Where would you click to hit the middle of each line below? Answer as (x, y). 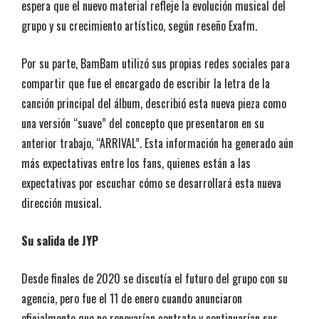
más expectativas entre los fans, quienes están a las (136, 163)
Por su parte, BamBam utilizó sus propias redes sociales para (156, 63)
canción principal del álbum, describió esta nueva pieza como (154, 103)
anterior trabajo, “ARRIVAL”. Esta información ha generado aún (157, 143)
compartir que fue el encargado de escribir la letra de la (146, 83)
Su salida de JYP (60, 240)
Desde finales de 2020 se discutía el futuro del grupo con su (155, 278)
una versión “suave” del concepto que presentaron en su (143, 123)
